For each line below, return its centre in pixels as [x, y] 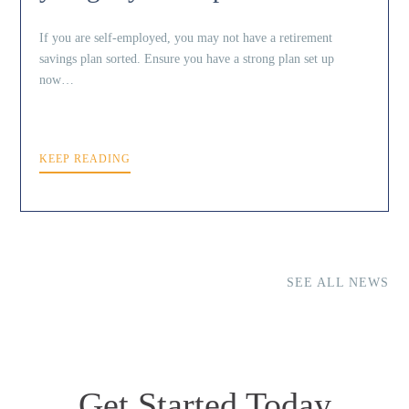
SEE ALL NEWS [337, 283]
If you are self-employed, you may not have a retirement [186, 38]
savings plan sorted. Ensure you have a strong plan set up [187, 59]
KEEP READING [85, 159]
